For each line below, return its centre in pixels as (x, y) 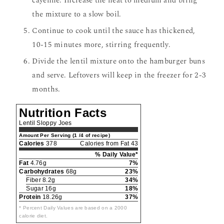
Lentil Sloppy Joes (45, 123)
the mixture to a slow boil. (77, 14)
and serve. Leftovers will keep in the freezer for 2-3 (119, 75)
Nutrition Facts (63, 113)
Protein (30, 197)
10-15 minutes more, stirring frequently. (101, 45)
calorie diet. (33, 216)
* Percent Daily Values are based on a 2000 (73, 208)
